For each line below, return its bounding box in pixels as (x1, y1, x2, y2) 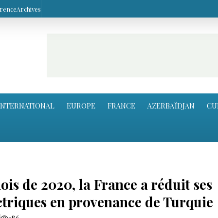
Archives (17, 4, 41, 13)
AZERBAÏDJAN (147, 100, 195, 110)
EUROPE (67, 100, 95, 110)
